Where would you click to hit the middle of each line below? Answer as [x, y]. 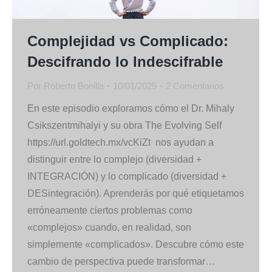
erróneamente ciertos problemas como [110, 210]
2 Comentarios [195, 86]
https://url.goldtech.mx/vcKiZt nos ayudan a [121, 142]
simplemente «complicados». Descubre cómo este [136, 244]
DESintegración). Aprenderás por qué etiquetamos [136, 193]
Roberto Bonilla [74, 86]
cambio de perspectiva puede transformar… [121, 261]
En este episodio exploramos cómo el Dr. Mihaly [131, 108]
